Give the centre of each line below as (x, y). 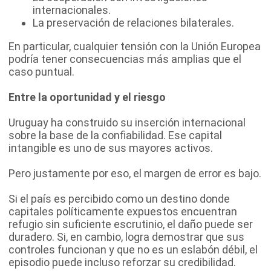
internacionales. (72, 10)
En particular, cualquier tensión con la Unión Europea (135, 46)
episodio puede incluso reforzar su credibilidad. (122, 262)
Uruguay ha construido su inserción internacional (127, 122)
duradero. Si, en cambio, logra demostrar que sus (126, 237)
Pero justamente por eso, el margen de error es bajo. (135, 173)
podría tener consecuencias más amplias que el (125, 59)
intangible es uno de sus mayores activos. (111, 148)
